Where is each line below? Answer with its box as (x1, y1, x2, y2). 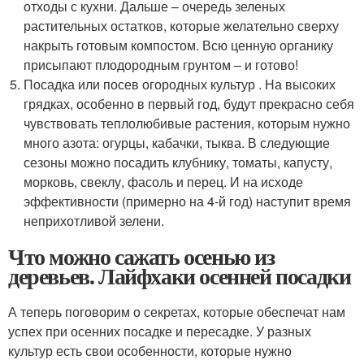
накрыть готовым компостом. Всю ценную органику (24, 35, 334, 54)
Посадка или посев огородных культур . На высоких (24, 74, 336, 93)
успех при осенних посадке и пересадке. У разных (8, 321, 311, 340)
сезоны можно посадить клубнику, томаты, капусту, (24, 152, 333, 171)
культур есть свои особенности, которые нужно (8, 340, 292, 360)
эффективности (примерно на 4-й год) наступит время (24, 191, 352, 210)
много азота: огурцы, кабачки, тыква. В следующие (24, 132, 331, 152)
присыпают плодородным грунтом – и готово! (24, 54, 299, 74)
